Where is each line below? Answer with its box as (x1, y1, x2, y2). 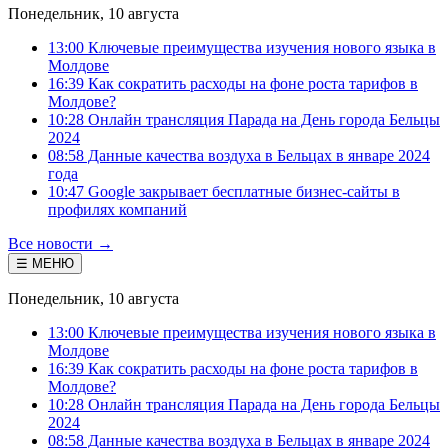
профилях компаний (48, 201, 187, 218)
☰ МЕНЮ (16, 256, 74, 271)
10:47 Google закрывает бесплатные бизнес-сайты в (48, 183, 400, 200)
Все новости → (8, 235, 113, 252)
